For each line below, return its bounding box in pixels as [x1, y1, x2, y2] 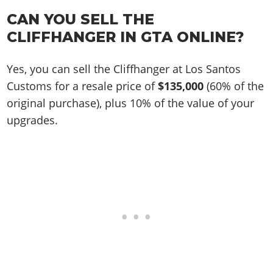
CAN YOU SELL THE [7, 10, 155, 29]
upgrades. [7, 112, 58, 127]
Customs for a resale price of [7, 78, 158, 93]
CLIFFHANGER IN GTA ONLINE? [7, 28, 245, 46]
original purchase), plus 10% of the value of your [7, 95, 255, 110]
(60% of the [204, 78, 264, 93]
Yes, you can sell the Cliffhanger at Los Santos [7, 61, 241, 76]
